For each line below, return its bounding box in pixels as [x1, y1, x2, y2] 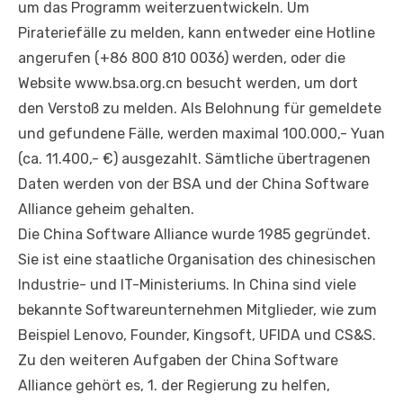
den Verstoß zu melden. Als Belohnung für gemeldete [18, 99, 381, 117]
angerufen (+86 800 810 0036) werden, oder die [18, 49, 345, 67]
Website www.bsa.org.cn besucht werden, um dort [18, 74, 358, 92]
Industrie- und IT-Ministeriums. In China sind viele [18, 275, 356, 293]
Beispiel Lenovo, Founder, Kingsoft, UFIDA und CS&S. [18, 326, 376, 344]
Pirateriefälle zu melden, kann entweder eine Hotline [18, 23, 375, 41]
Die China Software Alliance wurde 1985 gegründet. [18, 225, 371, 243]
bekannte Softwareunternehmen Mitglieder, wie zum [18, 300, 377, 318]
